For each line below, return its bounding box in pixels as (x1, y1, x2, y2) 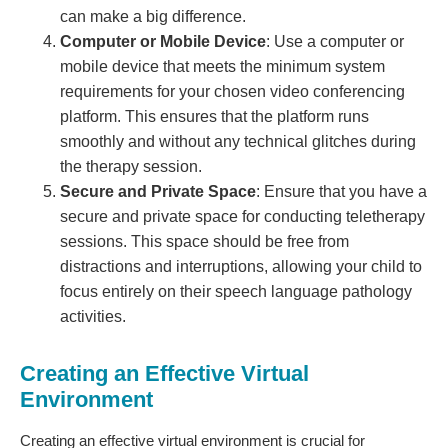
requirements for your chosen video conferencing (60, 82, 405, 100)
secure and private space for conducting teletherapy (60, 207, 425, 225)
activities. (60, 307, 126, 325)
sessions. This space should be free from (60, 232, 349, 250)
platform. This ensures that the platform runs (60, 107, 369, 125)
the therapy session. (60, 157, 202, 175)
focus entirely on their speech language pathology (60, 282, 412, 300)
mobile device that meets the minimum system (60, 57, 385, 75)
